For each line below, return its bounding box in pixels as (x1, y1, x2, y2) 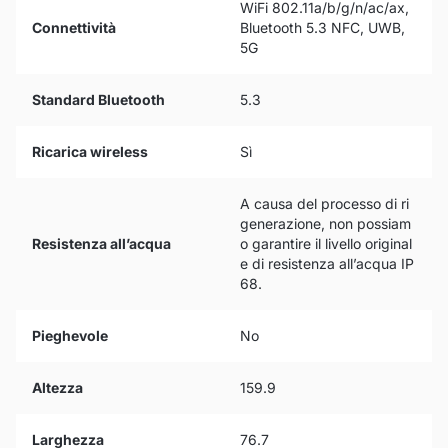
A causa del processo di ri (240, 195, 409, 212)
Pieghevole (32, 327, 108, 344)
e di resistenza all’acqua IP (240, 255, 414, 272)
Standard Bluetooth (32, 91, 165, 108)
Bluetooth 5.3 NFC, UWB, (240, 19, 405, 36)
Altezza (32, 379, 83, 396)
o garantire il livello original (240, 235, 412, 252)
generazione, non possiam (240, 215, 411, 232)
